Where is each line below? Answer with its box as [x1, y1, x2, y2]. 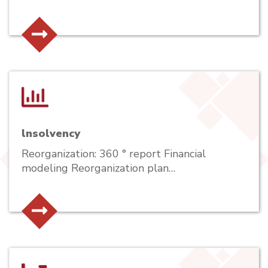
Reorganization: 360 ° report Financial [22, 146, 206, 161]
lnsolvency [22, 126, 80, 141]
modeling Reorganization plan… [22, 160, 175, 175]
